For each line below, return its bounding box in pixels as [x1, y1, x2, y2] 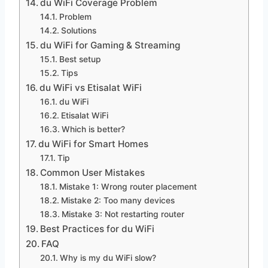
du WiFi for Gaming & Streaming [40, 39, 181, 51]
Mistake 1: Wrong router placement [59, 181, 197, 191]
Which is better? [61, 124, 125, 134]
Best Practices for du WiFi [40, 223, 155, 234]
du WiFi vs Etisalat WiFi [39, 81, 142, 93]
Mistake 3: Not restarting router [61, 209, 184, 219]
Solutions [60, 25, 96, 35]
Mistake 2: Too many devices [60, 195, 175, 205]
